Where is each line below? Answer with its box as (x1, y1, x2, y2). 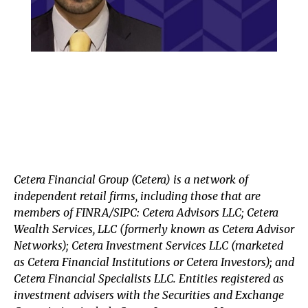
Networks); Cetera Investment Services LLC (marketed (14, 239, 283, 253)
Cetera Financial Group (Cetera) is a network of (14, 173, 248, 187)
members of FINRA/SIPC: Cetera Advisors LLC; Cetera (14, 206, 278, 220)
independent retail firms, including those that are (14, 189, 261, 203)
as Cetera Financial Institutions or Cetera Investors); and (14, 255, 294, 269)
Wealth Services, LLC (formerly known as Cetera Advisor (14, 222, 294, 236)
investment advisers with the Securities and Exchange (14, 288, 284, 302)
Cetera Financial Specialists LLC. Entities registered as (14, 272, 284, 286)
